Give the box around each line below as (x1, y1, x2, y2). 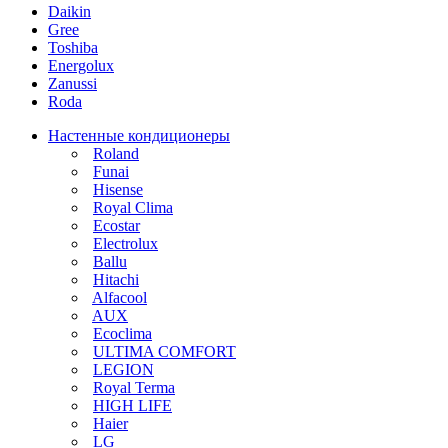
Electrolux (93, 234, 158, 252)
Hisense (93, 180, 143, 198)
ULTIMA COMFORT (93, 342, 236, 360)
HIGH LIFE (93, 396, 172, 414)
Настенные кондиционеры (48, 126, 230, 144)
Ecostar (93, 216, 140, 234)
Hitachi (93, 270, 139, 288)
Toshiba (48, 38, 98, 56)
